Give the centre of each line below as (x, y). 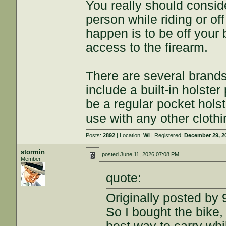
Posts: (95, 135)
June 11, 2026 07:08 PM (150, 154)
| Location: (129, 135)
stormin (33, 152)
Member (31, 159)
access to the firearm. (147, 48)
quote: (124, 178)
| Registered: (167, 135)
